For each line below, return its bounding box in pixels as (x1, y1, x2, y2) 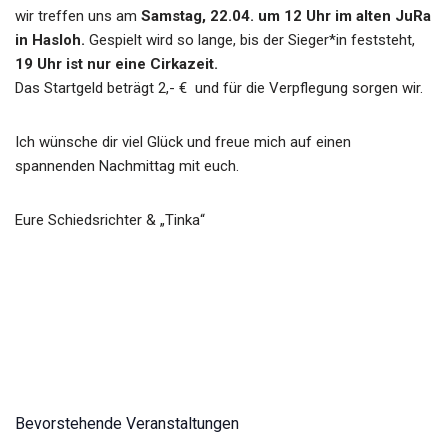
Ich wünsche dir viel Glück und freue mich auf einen (15, 133, 351, 151)
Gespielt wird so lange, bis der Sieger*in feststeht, (85, 31, 415, 49)
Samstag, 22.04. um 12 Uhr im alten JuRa (137, 7, 431, 25)
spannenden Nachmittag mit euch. (15, 157, 239, 175)
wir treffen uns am (15, 7, 137, 25)
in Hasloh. (15, 31, 85, 49)
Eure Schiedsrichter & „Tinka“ (15, 211, 205, 229)
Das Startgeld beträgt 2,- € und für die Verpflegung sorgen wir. (15, 79, 423, 97)
